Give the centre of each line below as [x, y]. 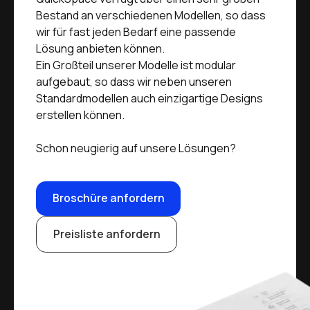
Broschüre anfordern [108, 198]
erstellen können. [80, 115]
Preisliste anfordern [107, 234]
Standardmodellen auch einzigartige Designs [149, 98]
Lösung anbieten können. [100, 48]
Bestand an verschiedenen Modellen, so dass [151, 15]
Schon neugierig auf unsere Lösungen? [136, 148]
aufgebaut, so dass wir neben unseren [134, 81]
